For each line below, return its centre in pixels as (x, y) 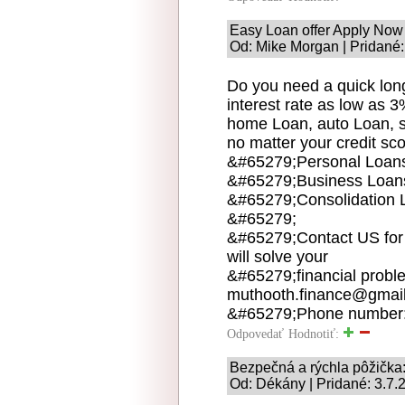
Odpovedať (255, 334)
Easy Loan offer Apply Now (316, 30)
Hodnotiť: (316, 334)
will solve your (278, 256)
